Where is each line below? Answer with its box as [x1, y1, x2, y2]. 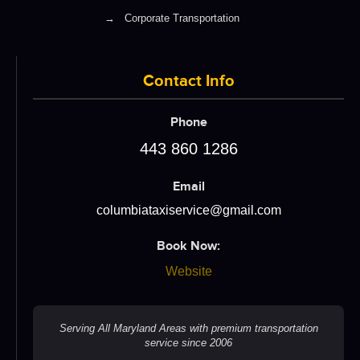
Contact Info [142, 71, 235, 91]
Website [165, 264, 212, 278]
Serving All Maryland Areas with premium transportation [59, 321, 318, 334]
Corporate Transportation [121, 11, 239, 24]
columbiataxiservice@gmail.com [96, 202, 281, 217]
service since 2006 [145, 336, 232, 349]
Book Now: [157, 238, 220, 254]
